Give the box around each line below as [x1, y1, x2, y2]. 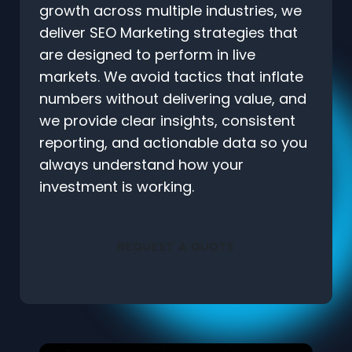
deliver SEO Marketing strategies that [39, 22, 298, 42]
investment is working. [39, 176, 194, 196]
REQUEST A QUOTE [117, 240, 235, 253]
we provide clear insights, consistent [39, 110, 295, 130]
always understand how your [39, 154, 244, 174]
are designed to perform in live [39, 44, 255, 64]
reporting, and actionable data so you [39, 132, 307, 152]
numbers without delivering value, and [39, 88, 306, 108]
